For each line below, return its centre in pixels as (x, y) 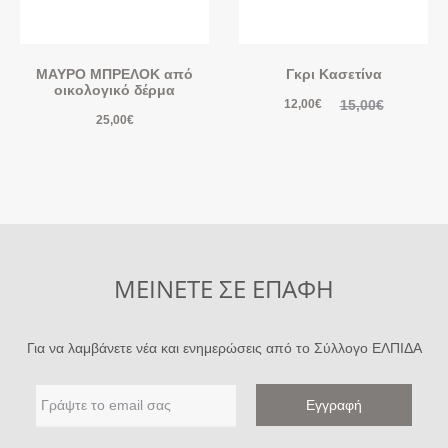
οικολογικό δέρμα (114, 90)
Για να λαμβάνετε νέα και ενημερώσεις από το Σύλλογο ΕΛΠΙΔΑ (224, 348)
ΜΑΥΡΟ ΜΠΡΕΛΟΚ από (114, 74)
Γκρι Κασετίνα (333, 74)
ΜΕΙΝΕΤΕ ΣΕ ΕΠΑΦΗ (224, 289)
